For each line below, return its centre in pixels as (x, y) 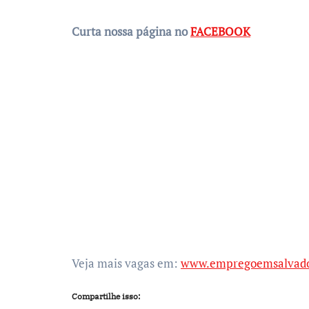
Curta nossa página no (131, 31)
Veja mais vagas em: (126, 263)
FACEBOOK (220, 31)
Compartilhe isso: (106, 296)
